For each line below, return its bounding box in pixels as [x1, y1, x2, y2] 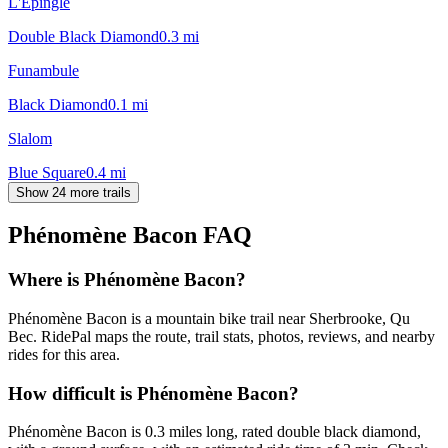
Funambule [8, 61, 79, 79]
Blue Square [8, 163, 86, 181]
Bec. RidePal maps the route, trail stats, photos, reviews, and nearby [8, 328, 435, 346]
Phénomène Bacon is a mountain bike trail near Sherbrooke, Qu [8, 310, 410, 328]
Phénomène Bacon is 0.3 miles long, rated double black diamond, [8, 423, 421, 441]
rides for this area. [8, 346, 120, 364]
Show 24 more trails [16, 184, 131, 200]
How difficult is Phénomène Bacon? [8, 382, 299, 404]
